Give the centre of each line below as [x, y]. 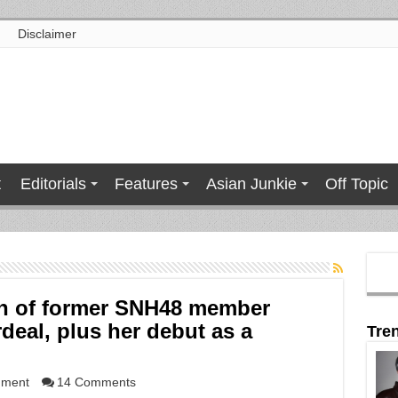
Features [146, 184]
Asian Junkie [251, 184]
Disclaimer [47, 34]
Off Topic [356, 184]
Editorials [53, 184]
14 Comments [96, 382]
